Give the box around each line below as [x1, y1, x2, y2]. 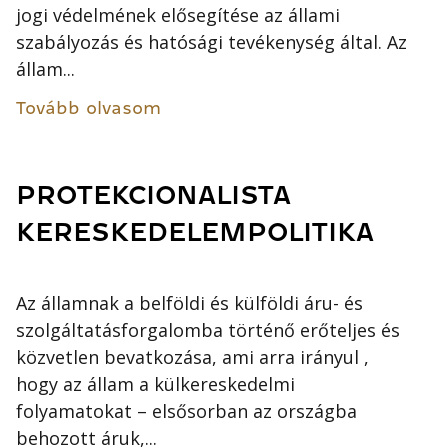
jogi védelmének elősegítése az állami [16, 3, 341, 28]
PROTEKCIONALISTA [16, 182, 292, 210]
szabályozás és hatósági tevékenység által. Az [16, 30, 408, 55]
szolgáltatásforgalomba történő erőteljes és [16, 317, 401, 342]
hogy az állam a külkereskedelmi [16, 371, 296, 396]
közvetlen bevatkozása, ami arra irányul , [16, 344, 370, 369]
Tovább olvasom [16, 99, 162, 118]
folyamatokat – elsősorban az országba [16, 398, 358, 423]
